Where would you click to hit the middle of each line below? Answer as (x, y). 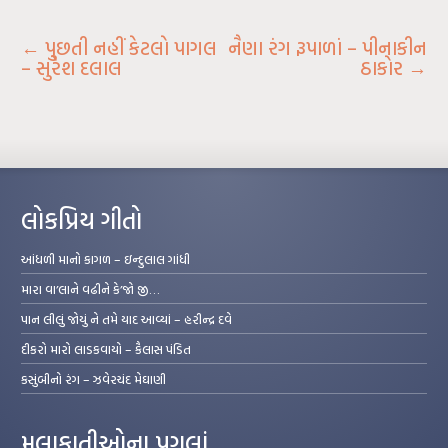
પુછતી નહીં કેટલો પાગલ (129, 48)
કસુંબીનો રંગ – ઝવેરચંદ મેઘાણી (94, 379)
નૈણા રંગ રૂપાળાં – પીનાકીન (327, 48)
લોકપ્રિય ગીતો (82, 220)
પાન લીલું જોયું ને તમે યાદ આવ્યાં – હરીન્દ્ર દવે (127, 319)
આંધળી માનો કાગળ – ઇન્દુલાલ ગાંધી (106, 259)
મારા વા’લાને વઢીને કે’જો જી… (91, 289)
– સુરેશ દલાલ (72, 68)
